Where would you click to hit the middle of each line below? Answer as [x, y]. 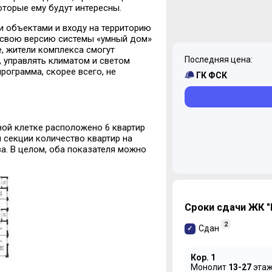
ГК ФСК [211, 76]
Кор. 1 [203, 257]
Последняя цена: [218, 60]
